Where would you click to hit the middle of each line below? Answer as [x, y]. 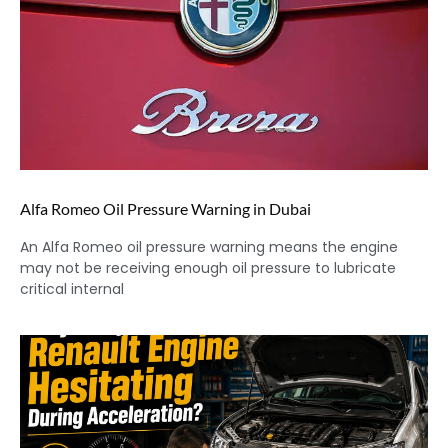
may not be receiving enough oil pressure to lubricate [208, 268]
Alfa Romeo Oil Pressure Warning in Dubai [165, 209]
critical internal [72, 289]
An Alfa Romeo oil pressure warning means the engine [209, 247]
